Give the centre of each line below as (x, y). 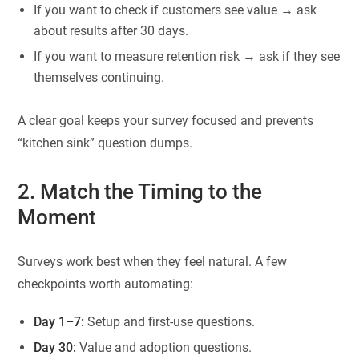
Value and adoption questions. (164, 348)
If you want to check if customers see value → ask (175, 10)
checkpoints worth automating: (106, 284)
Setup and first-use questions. (170, 322)
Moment (57, 217)
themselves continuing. (99, 78)
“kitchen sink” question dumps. (105, 143)
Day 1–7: (59, 322)
